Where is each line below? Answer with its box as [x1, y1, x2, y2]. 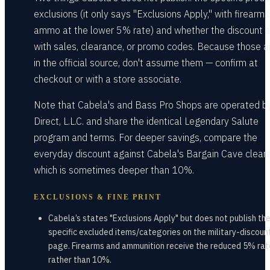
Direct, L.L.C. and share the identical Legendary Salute [34, 115, 259, 127]
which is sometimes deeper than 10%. [34, 164, 194, 176]
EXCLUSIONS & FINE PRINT [34, 193, 162, 201]
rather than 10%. [48, 254, 111, 265]
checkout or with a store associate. [34, 73, 181, 85]
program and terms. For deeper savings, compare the [34, 131, 257, 143]
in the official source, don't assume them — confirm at [34, 57, 258, 69]
